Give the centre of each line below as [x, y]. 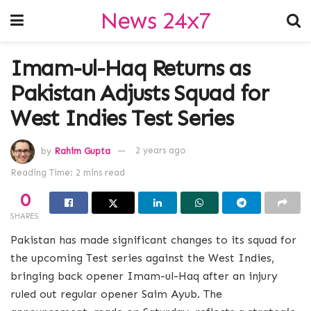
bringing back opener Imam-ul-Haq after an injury [144, 276]
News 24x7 [155, 20]
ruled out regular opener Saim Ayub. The [116, 294]
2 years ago [161, 151]
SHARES [25, 216]
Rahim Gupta [82, 151]
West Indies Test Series [122, 118]
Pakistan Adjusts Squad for [140, 93]
